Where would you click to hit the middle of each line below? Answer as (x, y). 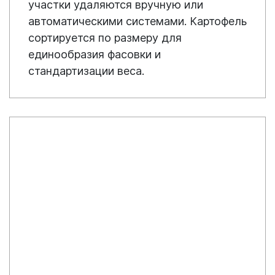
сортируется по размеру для (105, 37)
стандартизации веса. (86, 71)
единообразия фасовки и (95, 54)
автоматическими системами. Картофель (137, 21)
